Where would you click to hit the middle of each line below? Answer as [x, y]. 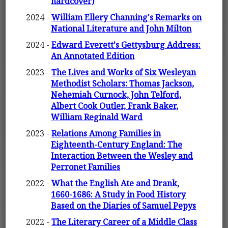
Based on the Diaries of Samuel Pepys [124, 206]
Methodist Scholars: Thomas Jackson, [123, 84]
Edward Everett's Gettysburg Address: [126, 45]
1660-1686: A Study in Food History [119, 195]
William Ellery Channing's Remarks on [127, 18]
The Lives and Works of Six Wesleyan [124, 73]
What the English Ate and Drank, [116, 183]
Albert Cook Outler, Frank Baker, [115, 106]
